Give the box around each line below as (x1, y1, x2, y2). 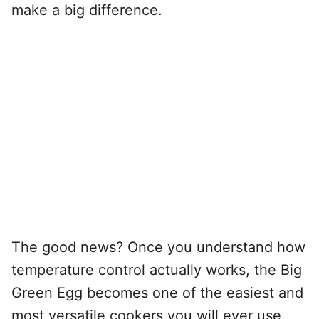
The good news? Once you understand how (11, 239, 305, 256)
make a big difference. (11, 1, 162, 19)
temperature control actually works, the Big (11, 261, 302, 278)
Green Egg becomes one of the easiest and (11, 284, 303, 301)
